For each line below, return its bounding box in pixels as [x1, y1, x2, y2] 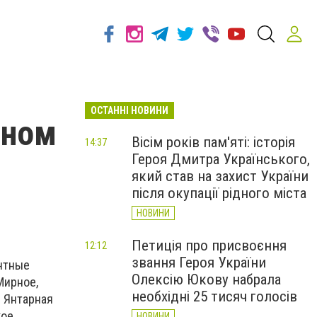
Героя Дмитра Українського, [132, 151, 310, 168]
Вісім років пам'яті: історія [132, 134, 295, 151]
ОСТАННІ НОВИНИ [91, 105, 168, 116]
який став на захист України [132, 168, 309, 185]
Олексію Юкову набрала [132, 271, 281, 288]
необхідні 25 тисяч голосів [132, 288, 297, 305]
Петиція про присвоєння [132, 237, 287, 254]
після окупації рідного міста [132, 185, 306, 202]
